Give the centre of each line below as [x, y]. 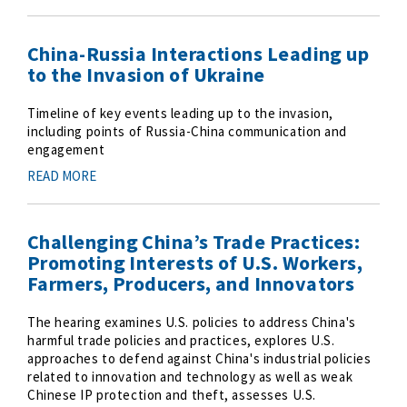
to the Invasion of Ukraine [146, 74]
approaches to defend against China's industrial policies [199, 358]
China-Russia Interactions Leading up [199, 54]
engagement [66, 149]
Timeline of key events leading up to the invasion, [180, 113]
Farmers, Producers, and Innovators [191, 283]
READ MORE [62, 176]
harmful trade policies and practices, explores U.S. [181, 340]
